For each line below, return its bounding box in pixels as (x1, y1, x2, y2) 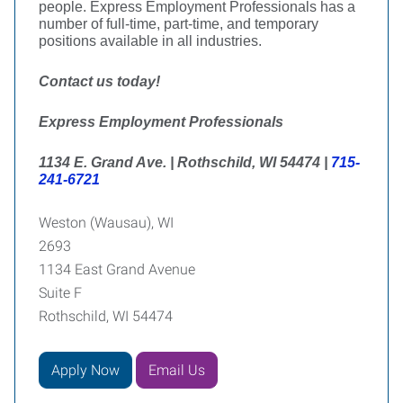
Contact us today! (39, 74, 160, 89)
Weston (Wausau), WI (39, 214, 174, 231)
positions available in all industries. (39, 33, 265, 49)
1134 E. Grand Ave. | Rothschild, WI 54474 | (39, 155, 331, 170)
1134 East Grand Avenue (39, 261, 195, 278)
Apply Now (51, 361, 120, 379)
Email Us (148, 361, 205, 379)
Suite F (39, 284, 82, 301)
